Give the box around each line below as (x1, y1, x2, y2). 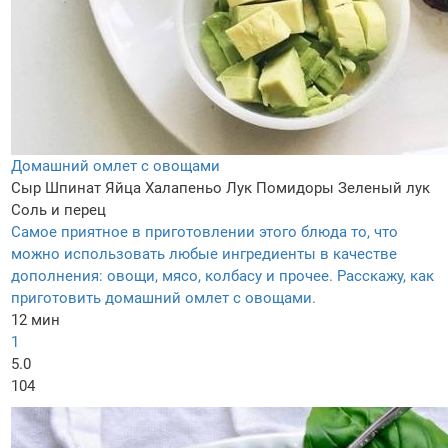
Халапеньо (145, 179, 222, 198)
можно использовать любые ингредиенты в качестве (11, 245, 397, 264)
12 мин (11, 311, 60, 330)
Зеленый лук (338, 179, 430, 198)
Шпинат (45, 179, 101, 198)
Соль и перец (11, 201, 106, 220)
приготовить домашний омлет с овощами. (11, 289, 316, 308)
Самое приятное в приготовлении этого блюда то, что (11, 223, 398, 242)
